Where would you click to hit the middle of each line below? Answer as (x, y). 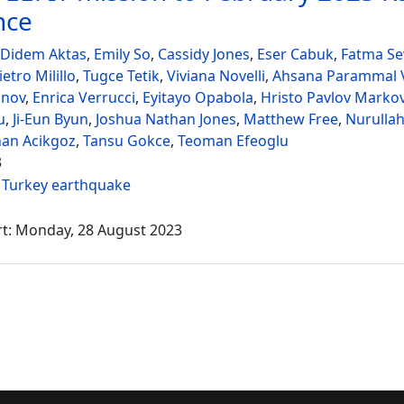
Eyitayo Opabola (198, 97)
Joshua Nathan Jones (166, 119)
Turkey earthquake (66, 185)
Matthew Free (291, 119)
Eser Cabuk (295, 54)
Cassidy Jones (204, 54)
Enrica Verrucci (84, 97)
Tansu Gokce (127, 141)
